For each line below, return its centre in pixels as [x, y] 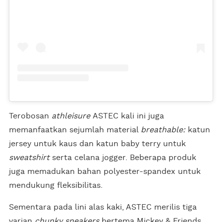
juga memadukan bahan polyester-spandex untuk [105, 172]
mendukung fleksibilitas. [56, 186]
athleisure [71, 116]
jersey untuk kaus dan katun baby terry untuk [97, 144]
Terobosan [30, 116]
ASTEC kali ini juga [127, 116]
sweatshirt [29, 158]
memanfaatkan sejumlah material [75, 130]
